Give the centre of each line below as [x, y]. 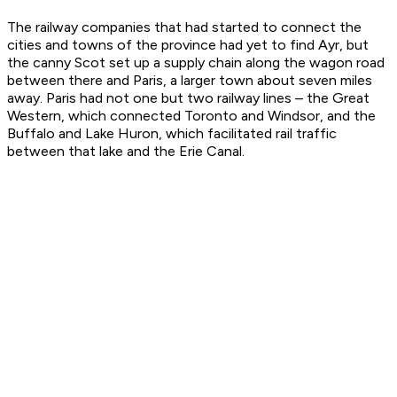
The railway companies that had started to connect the [184, 27]
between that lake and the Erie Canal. [126, 152]
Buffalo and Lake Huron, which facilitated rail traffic [172, 134]
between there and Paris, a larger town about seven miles [190, 81]
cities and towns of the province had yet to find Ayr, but [188, 45]
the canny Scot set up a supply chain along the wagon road [196, 63]
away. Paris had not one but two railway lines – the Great [188, 98]
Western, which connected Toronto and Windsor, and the [191, 116]
